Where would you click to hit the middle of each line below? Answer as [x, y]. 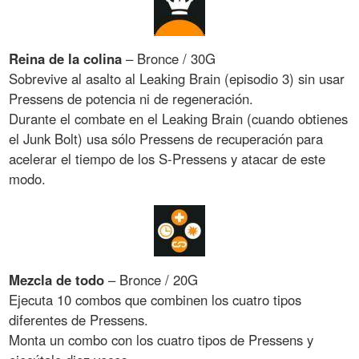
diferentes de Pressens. [79, 320]
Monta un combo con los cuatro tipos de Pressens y [161, 340]
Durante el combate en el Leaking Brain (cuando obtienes [179, 119]
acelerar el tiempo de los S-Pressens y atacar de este [167, 159]
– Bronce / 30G [169, 59]
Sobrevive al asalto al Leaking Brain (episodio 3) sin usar [177, 79]
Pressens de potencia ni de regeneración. [131, 99]
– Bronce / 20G [151, 280]
